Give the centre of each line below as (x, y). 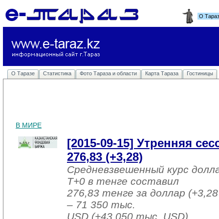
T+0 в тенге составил (123, 181)
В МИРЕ (29, 125)
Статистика (57, 73)
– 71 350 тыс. (101, 205)
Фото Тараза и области (108, 73)
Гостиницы (200, 73)
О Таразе (23, 73)
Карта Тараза (162, 73)
